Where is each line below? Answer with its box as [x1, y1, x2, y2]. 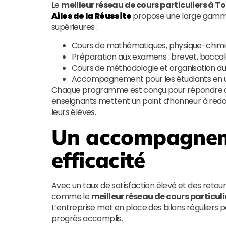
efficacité [51, 147, 145, 174]
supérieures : [51, 21, 98, 33]
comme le [51, 191, 91, 202]
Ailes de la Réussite [51, 10, 131, 22]
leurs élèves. [51, 106, 96, 118]
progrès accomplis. [51, 213, 123, 224]
